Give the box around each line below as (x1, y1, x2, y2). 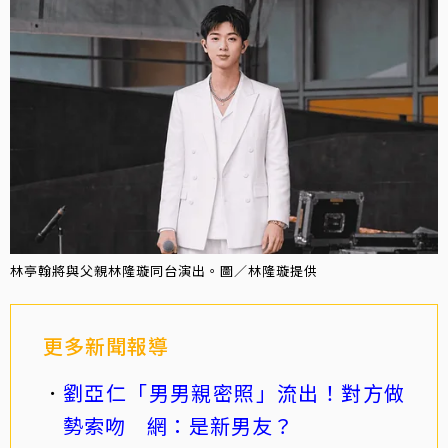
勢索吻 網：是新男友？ (63, 411, 294, 441)
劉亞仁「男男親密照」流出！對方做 (63, 378, 405, 408)
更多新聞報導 (43, 331, 169, 361)
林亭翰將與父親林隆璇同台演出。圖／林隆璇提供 (10, 261, 318, 281)
